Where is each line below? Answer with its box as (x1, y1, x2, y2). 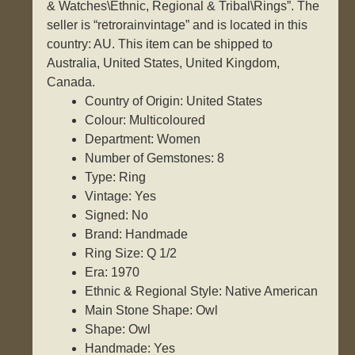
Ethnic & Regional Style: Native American (85, 284, 319, 299)
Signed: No (85, 208, 149, 223)
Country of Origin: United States (85, 94, 263, 109)
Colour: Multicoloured (85, 113, 206, 128)
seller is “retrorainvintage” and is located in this (47, 18, 308, 32)
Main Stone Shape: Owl (85, 303, 219, 318)
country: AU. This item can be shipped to (47, 37, 273, 52)
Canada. (47, 75, 96, 90)
